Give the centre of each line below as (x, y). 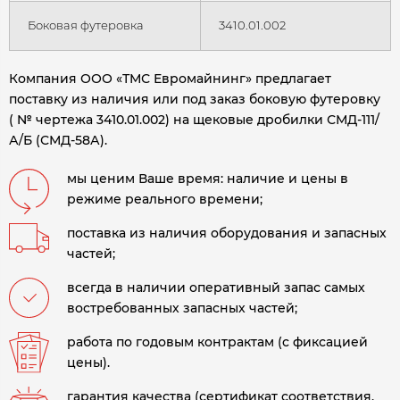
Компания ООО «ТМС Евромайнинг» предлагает (170, 79)
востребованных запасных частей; (182, 308)
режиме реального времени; (165, 200)
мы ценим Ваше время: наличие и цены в (208, 179)
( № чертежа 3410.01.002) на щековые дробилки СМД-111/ (194, 120)
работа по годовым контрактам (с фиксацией (217, 342)
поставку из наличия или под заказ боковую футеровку (195, 100)
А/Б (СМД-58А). (58, 141)
